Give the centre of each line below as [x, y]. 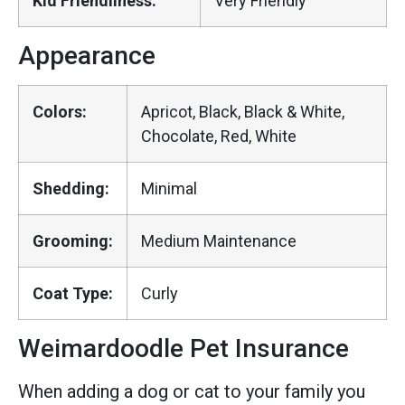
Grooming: [73, 240]
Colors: [60, 111]
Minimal [169, 188]
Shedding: [71, 188]
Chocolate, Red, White [219, 136]
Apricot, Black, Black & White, [243, 111]
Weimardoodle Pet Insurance [184, 348]
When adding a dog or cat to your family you [192, 391]
